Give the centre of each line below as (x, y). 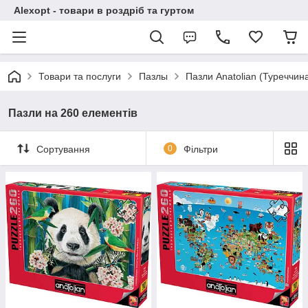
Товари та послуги (80, 76)
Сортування (63, 149)
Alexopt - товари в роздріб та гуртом (104, 10)
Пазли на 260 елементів (73, 113)
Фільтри (200, 149)
